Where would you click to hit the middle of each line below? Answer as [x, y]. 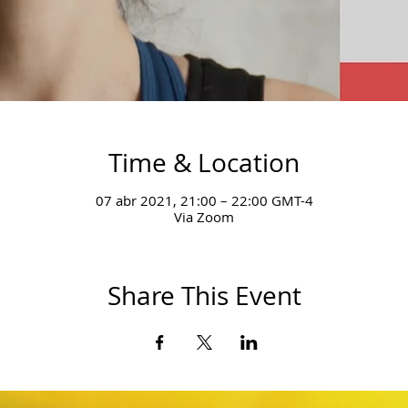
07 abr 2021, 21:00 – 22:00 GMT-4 [204, 200]
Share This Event [204, 295]
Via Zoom [204, 216]
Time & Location [204, 162]
